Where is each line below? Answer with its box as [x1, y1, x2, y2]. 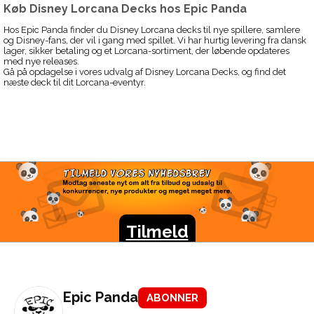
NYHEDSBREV [122, 187, 231, 206]
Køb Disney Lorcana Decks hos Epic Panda [4, 1, 247, 15]
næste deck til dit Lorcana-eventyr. [4, 77, 146, 88]
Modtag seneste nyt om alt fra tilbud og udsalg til [74, 205, 278, 217]
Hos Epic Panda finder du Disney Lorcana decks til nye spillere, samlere [4, 25, 300, 36]
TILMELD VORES [114, 169, 239, 188]
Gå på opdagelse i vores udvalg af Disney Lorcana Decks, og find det [4, 67, 286, 78]
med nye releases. [4, 56, 79, 67]
